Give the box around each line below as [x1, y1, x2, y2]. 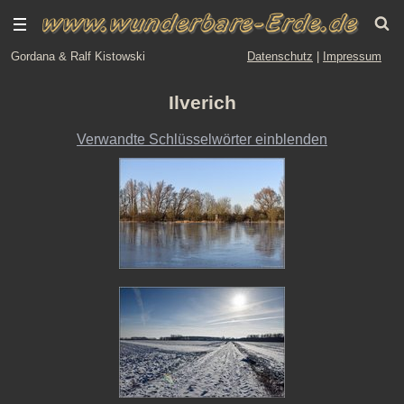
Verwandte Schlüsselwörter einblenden [77, 131, 327, 147]
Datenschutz [247, 50, 313, 63]
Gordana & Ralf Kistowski [11, 50, 145, 63]
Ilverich [168, 92, 236, 114]
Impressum [323, 50, 381, 63]
